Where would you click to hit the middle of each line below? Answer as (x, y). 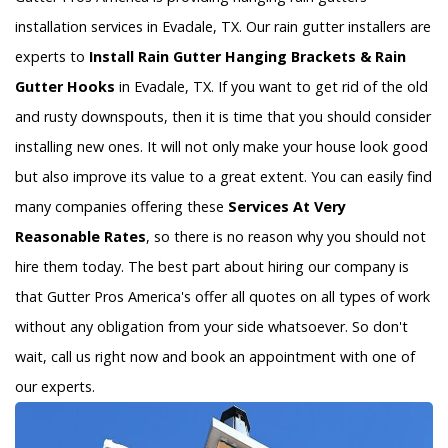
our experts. (55, 387)
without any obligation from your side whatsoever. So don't (211, 327)
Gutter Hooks (65, 87)
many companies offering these (121, 207)
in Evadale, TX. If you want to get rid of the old (271, 87)
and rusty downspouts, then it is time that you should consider (223, 117)
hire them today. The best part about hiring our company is (212, 267)
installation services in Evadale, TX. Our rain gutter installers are (223, 27)
